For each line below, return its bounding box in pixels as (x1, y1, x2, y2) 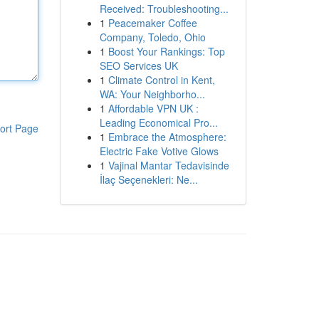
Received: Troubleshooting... (99, 1, 229, 16)
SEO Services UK (99, 58, 178, 73)
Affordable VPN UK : (108, 101, 199, 115)
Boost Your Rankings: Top (108, 44, 225, 58)
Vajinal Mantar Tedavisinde (108, 158, 229, 172)
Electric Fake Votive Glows (99, 144, 219, 158)
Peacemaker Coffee (108, 16, 197, 30)
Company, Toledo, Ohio (99, 30, 206, 44)
